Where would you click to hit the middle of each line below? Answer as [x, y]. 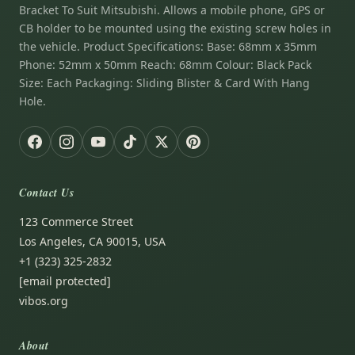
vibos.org [44, 300]
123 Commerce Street [76, 221]
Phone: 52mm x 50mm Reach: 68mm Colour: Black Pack [165, 64]
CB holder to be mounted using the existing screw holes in [175, 28]
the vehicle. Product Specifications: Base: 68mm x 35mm [168, 46]
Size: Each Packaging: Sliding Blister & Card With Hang [164, 82]
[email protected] [65, 281]
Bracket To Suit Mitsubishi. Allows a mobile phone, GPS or [172, 10]
